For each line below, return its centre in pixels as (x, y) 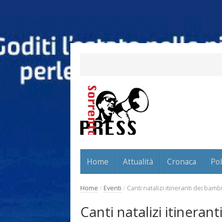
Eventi (112, 188)
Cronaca (182, 161)
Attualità (138, 161)
